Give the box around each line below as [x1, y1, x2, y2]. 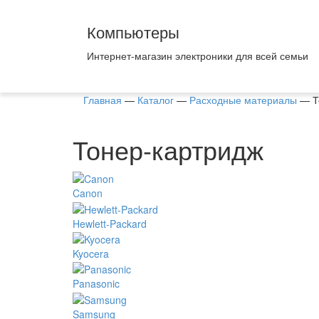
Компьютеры [87, 21, 179, 43]
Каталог [137, 93, 174, 107]
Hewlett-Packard [73, 216, 147, 231]
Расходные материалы [189, 93, 297, 107]
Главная [83, 93, 122, 107]
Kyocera [73, 246, 109, 261]
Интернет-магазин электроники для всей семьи [87, 48, 308, 63]
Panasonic [73, 276, 120, 291]
